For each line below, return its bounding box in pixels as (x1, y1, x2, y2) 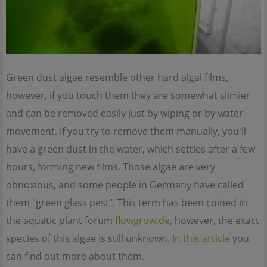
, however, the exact (170, 213, 259, 227)
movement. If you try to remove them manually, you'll (6, 124, 246, 138)
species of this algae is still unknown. (6, 231, 172, 245)
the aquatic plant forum (6, 213, 115, 227)
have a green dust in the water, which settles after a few (6, 142, 255, 156)
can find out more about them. (6, 249, 144, 263)
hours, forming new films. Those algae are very (6, 160, 215, 173)
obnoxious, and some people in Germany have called (6, 178, 244, 191)
